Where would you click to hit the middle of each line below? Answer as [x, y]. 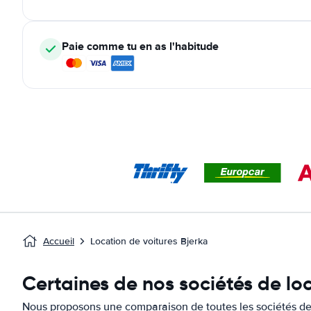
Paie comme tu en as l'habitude [140, 46]
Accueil [59, 241]
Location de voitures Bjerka [149, 241]
